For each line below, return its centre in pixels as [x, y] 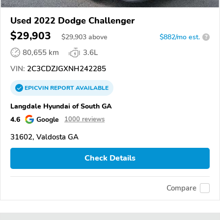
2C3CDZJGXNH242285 [66, 69]
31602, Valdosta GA [44, 137]
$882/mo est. [180, 37]
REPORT [62, 88]
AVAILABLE [91, 88]
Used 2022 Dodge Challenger [72, 20]
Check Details [110, 158]
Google [48, 119]
